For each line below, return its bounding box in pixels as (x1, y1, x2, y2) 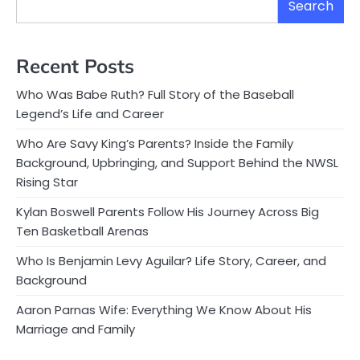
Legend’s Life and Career (16, 104, 164, 122)
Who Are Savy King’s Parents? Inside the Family (16, 134, 293, 152)
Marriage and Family (16, 320, 135, 337)
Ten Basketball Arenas (16, 222, 149, 239)
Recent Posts (16, 53, 134, 78)
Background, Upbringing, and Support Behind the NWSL (16, 153, 338, 171)
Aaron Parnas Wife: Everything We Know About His (16, 301, 312, 318)
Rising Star (16, 173, 78, 190)
